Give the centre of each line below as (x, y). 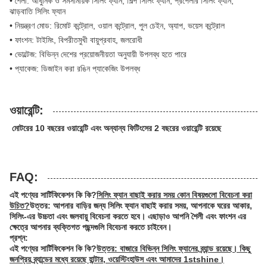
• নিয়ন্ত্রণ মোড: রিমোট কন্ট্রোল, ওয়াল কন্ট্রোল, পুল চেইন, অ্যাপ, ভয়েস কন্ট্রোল (117, 25)
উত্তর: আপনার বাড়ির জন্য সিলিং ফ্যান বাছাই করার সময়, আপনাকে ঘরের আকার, (141, 205)
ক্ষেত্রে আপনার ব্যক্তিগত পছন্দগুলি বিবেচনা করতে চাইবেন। (91, 227)
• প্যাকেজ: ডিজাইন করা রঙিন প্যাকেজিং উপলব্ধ (75, 68)
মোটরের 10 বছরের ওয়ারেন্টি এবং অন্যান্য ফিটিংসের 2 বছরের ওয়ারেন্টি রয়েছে (117, 128)
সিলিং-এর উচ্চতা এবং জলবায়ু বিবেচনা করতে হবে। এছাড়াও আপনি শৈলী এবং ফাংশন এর (128, 216)
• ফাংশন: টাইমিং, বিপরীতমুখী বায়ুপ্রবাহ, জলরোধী (76, 40)
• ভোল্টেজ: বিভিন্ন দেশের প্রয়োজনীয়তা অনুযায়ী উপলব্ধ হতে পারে (98, 54)
